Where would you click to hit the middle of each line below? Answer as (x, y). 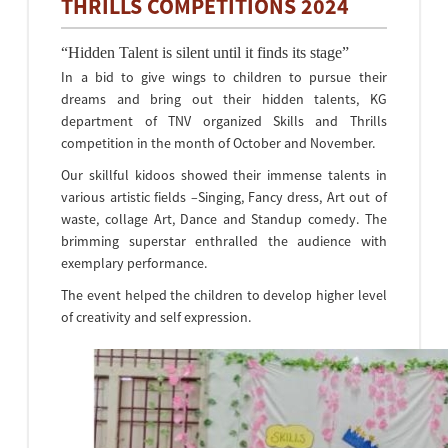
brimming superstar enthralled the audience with (224, 241)
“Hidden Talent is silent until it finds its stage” (205, 52)
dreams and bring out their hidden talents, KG (224, 99)
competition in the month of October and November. (218, 143)
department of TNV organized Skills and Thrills (224, 121)
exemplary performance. (134, 263)
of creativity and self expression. (156, 317)
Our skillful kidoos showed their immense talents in (224, 175)
